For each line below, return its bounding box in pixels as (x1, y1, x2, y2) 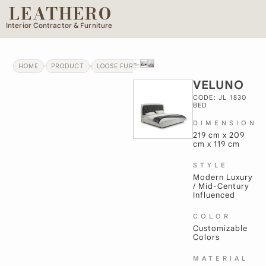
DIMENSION (192, 119, 257, 127)
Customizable (192, 223, 248, 233)
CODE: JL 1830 (192, 93, 247, 102)
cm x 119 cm (192, 139, 240, 149)
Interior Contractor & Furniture (6, 21, 113, 30)
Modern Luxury (192, 172, 253, 182)
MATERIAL (192, 254, 248, 262)
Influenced (192, 190, 235, 200)
